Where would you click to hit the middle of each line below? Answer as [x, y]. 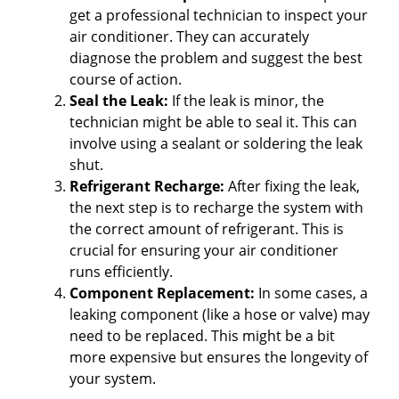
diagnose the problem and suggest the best [216, 57]
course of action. [126, 79]
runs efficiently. [121, 271]
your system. [113, 378]
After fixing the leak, [292, 186]
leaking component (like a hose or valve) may [220, 314]
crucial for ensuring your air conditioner [204, 250]
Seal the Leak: [119, 100]
